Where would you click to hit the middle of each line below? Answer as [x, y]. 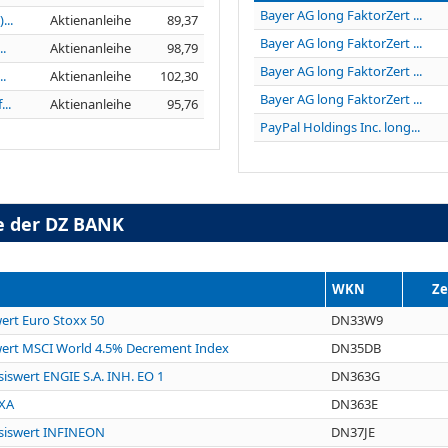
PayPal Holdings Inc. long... [340, 127]
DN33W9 [357, 319]
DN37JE [353, 431]
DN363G [355, 375]
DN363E [354, 403]
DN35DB [356, 347]
